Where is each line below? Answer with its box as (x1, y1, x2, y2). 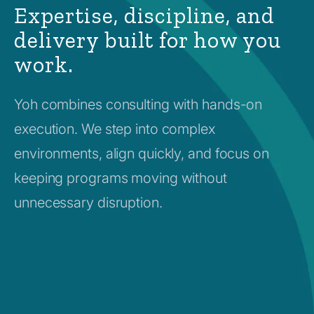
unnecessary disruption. (14, 193, 166, 211)
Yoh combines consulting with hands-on (14, 95, 263, 113)
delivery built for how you (14, 26, 281, 53)
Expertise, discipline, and (14, 1, 275, 29)
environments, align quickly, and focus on (14, 144, 269, 162)
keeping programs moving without (14, 169, 227, 186)
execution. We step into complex (14, 120, 215, 137)
